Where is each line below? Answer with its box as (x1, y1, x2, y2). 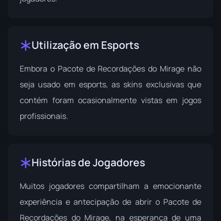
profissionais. (20, 110, 68, 121)
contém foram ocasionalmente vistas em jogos (20, 95, 201, 106)
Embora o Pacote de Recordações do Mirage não (20, 63, 201, 74)
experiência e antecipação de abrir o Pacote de (20, 196, 201, 207)
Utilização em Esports (32, 38, 139, 52)
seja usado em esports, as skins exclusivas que (20, 79, 201, 90)
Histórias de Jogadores (32, 155, 145, 169)
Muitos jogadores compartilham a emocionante (20, 181, 201, 191)
